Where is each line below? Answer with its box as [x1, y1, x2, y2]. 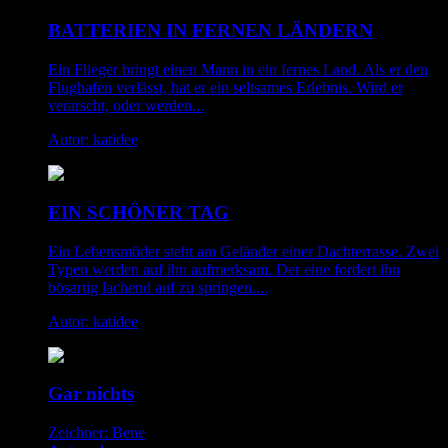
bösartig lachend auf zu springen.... [48, 278, 268, 296]
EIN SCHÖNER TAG [48, 201, 229, 223]
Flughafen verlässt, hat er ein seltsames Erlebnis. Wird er [48, 79, 403, 97]
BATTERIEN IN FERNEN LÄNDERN [48, 20, 373, 42]
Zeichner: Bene [48, 423, 145, 441]
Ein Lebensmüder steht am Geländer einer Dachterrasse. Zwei [48, 242, 439, 260]
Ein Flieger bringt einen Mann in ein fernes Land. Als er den [48, 61, 428, 79]
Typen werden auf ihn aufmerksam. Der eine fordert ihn [48, 260, 400, 278]
